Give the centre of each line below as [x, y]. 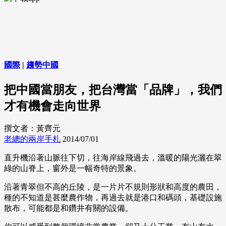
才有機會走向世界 [52, 106]
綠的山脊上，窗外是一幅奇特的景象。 [73, 168]
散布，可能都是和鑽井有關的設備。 [69, 208]
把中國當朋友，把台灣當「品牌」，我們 [113, 90]
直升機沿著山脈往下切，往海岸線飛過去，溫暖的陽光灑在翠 [113, 158]
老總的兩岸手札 [32, 139]
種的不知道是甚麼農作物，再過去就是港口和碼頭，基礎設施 [113, 198]
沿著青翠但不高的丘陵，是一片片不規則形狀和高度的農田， [113, 187]
